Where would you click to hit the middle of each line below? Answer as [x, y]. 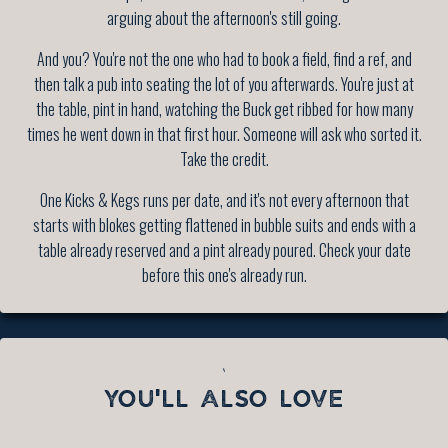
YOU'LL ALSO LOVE [224, 401]
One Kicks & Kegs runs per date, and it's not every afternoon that [224, 200]
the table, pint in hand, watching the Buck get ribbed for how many [224, 109]
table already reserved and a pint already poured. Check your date [224, 250]
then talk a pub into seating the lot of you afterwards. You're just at [224, 84]
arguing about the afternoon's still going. [224, 18]
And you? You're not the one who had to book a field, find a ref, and [224, 59]
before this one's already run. [224, 275]
